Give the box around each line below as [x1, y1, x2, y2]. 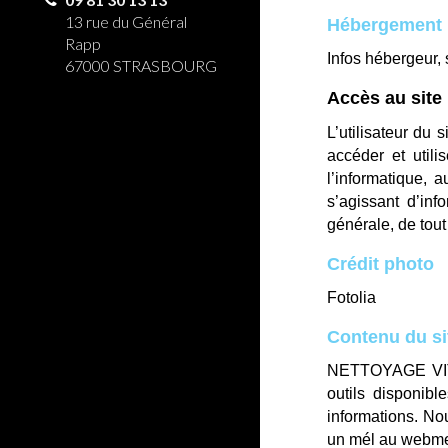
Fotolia [327, 289, 376, 306]
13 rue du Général [65, 12, 187, 31]
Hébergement [327, 15, 442, 35]
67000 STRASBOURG [65, 56, 217, 75]
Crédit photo [327, 254, 434, 274]
